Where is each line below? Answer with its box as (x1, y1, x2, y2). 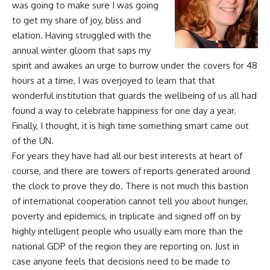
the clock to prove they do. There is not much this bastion (12, 180, 248, 192)
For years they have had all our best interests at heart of (12, 150, 242, 162)
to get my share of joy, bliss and (12, 14, 141, 27)
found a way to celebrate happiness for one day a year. (12, 105, 236, 117)
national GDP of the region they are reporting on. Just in (12, 240, 239, 253)
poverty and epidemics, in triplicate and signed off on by (12, 210, 240, 222)
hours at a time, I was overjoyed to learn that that (12, 75, 215, 87)
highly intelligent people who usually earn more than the (12, 225, 243, 237)
